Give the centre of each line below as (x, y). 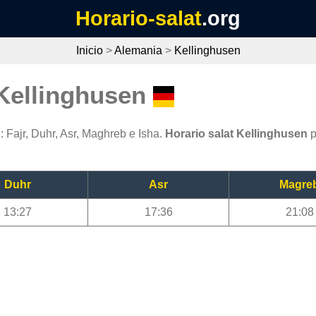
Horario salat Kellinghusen (236, 134)
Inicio (89, 50)
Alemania (138, 50)
